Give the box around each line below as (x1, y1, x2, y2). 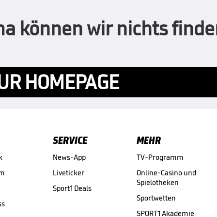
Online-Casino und (137, 168, 196, 178)
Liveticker (52, 168, 84, 178)
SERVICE (52, 134, 87, 147)
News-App (52, 153, 86, 162)
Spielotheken (137, 178, 179, 187)
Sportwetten (137, 193, 176, 203)
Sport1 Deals (52, 184, 92, 193)
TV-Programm (137, 153, 184, 162)
